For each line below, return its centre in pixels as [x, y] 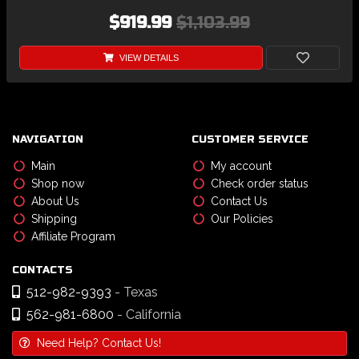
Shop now [58, 183]
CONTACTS [42, 270]
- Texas [136, 292]
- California [149, 314]
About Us [55, 201]
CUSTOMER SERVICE [250, 139]
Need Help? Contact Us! [99, 343]
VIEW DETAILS [147, 57]
